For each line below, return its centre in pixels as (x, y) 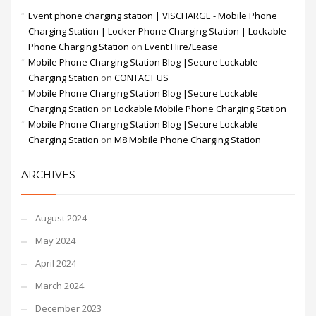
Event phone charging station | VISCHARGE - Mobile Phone (153, 16)
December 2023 (68, 308)
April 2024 (56, 263)
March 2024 (60, 286)
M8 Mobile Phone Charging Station (188, 140)
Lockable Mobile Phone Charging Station (200, 109)
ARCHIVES (48, 175)
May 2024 (55, 241)
